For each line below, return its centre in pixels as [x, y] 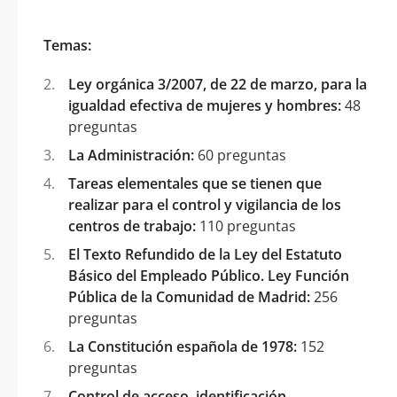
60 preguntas [240, 155]
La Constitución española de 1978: [183, 346]
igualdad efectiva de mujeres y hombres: [205, 105]
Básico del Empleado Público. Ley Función [209, 275]
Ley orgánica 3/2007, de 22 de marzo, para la [218, 84]
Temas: [67, 45]
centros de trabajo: [132, 226]
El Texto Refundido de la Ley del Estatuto [205, 254]
